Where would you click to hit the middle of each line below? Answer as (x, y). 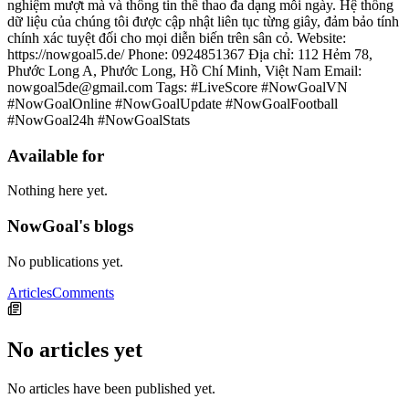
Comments (83, 292)
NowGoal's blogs (70, 226)
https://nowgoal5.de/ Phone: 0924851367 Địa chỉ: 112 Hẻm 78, (190, 54)
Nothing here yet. (58, 191)
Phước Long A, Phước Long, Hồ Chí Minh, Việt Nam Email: (184, 71)
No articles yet (75, 349)
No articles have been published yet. (111, 388)
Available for (56, 155)
